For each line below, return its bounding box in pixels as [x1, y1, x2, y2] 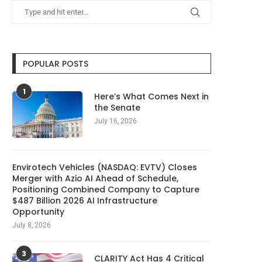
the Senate [94, 101, 140, 113]
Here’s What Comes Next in [94, 90, 209, 102]
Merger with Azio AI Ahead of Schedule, [12, 172, 178, 184]
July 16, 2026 [94, 116, 137, 125]
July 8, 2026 [12, 220, 51, 229]
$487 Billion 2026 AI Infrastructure [12, 194, 157, 206]
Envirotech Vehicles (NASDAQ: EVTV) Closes [12, 161, 197, 173]
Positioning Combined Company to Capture [12, 183, 199, 195]
